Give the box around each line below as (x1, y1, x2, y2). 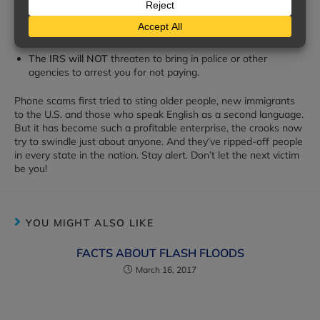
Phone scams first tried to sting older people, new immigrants (14, 94, 295, 107)
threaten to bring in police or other (108, 52, 267, 65)
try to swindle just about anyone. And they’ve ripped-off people (14, 135, 303, 148)
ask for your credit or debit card (108, 10, 254, 23)
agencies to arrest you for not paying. (29, 66, 199, 79)
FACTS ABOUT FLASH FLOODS (76, 246, 244, 260)
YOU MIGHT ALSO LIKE (26, 216, 154, 229)
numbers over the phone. (29, 24, 143, 36)
